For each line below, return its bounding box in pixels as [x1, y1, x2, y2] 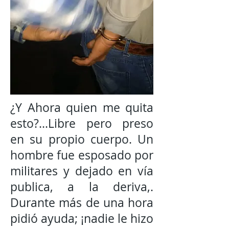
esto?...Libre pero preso [10, 116, 153, 131]
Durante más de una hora [10, 195, 153, 211]
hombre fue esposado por [10, 147, 153, 163]
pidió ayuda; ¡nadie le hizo [10, 211, 153, 226]
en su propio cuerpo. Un [10, 131, 153, 147]
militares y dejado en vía [10, 163, 153, 179]
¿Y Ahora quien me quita [10, 100, 153, 116]
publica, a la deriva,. [10, 179, 153, 195]
